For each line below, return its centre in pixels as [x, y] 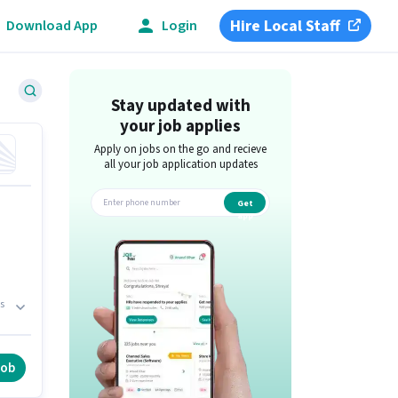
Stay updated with [180, 106]
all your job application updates [180, 164]
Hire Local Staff [286, 26]
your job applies [181, 127]
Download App [52, 25]
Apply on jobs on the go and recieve [181, 149]
